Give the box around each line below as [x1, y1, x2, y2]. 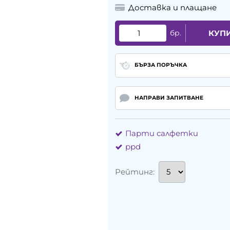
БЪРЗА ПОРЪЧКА [134, 62, 187, 69]
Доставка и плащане [128, 3, 217, 13]
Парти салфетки [125, 128, 198, 139]
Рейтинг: [115, 167, 155, 177]
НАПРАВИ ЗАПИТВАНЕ [134, 94, 203, 101]
